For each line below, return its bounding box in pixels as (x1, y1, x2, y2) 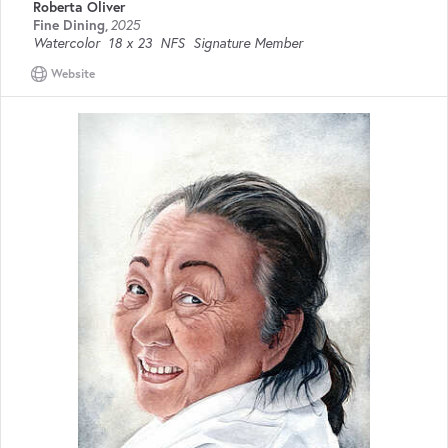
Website (51, 65, 95, 81)
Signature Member (193, 33, 303, 52)
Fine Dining (33, 15, 105, 34)
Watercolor (33, 33, 100, 52)
